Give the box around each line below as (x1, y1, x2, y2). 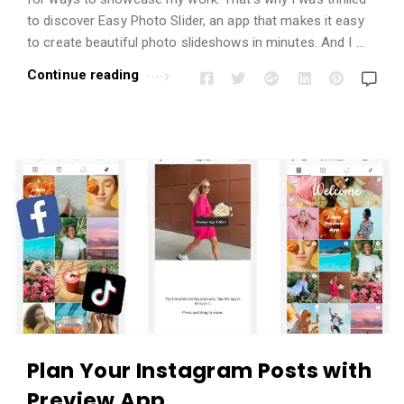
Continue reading (27, 67, 140, 84)
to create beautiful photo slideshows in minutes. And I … (27, 34, 364, 51)
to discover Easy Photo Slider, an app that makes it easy (27, 13, 364, 30)
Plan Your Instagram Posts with (27, 355, 372, 385)
